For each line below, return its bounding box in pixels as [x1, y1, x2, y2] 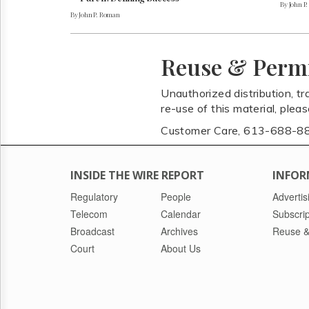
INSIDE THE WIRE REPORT [70, 167, 204, 183]
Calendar [161, 206, 201, 221]
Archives [161, 223, 199, 238]
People [161, 189, 192, 203]
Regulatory [70, 189, 118, 203]
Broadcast [70, 223, 114, 238]
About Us [161, 241, 201, 255]
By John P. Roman [70, 9, 120, 19]
